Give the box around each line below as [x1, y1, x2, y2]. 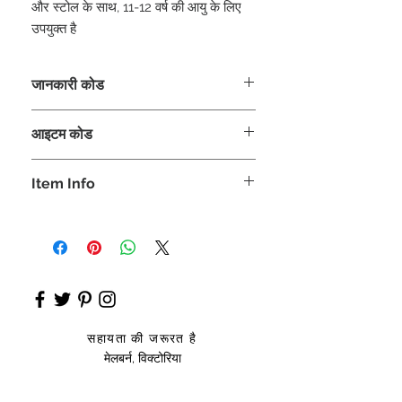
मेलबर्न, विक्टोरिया [103, 350, 181, 365]
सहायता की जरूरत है [87, 330, 197, 345]
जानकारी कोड [31, 75, 104, 93]
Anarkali [31, 209, 78, 224]
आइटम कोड [31, 125, 92, 143]
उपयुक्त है [31, 20, 76, 37]
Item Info [31, 174, 95, 192]
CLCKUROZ [31, 110, 100, 126]
